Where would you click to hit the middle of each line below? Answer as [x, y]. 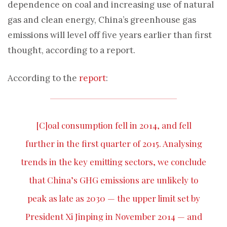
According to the [43, 78]
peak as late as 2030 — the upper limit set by [113, 198]
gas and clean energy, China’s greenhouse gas [102, 20]
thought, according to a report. [71, 50]
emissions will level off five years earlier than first [110, 35]
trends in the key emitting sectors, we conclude [113, 162]
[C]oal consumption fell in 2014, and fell [113, 125]
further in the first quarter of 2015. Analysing [113, 143]
